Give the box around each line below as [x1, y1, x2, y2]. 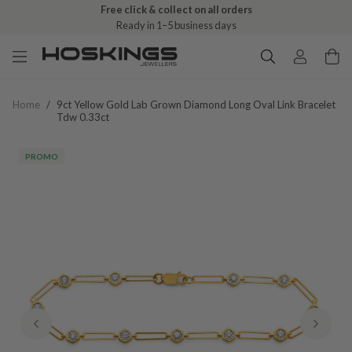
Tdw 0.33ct [57, 111, 109, 123]
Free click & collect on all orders [100, 3, 252, 16]
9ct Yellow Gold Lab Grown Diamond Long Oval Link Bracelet [57, 98, 335, 111]
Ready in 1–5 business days [115, 19, 236, 31]
